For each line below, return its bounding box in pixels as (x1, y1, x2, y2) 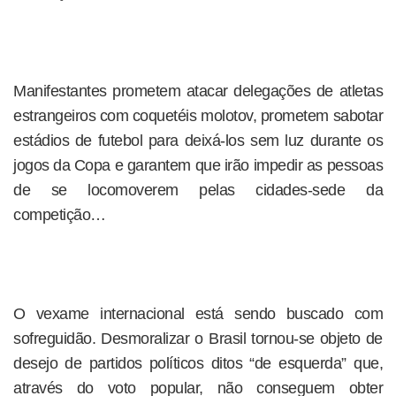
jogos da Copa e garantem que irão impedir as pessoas (13, 156, 383, 174)
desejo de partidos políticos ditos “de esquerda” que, (13, 354, 383, 372)
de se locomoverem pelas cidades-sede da (13, 181, 383, 199)
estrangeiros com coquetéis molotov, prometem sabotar (13, 107, 383, 125)
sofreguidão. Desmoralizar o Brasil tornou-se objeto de (13, 330, 383, 347)
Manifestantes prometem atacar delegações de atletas (13, 82, 383, 100)
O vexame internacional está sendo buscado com (13, 305, 383, 323)
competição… (13, 206, 106, 224)
